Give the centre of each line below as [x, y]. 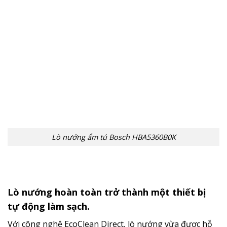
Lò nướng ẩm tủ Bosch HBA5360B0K [113, 137]
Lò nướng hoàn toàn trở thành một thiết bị [107, 192]
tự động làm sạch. [49, 206]
